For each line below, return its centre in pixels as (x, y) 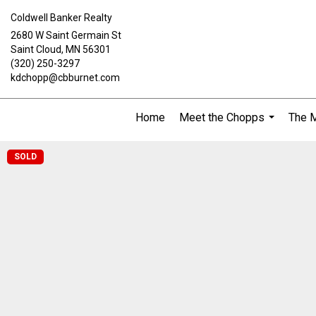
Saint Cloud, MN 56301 (61, 49)
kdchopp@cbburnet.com (65, 78)
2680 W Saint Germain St (66, 35)
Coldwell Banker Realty (61, 18)
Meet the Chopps (222, 117)
